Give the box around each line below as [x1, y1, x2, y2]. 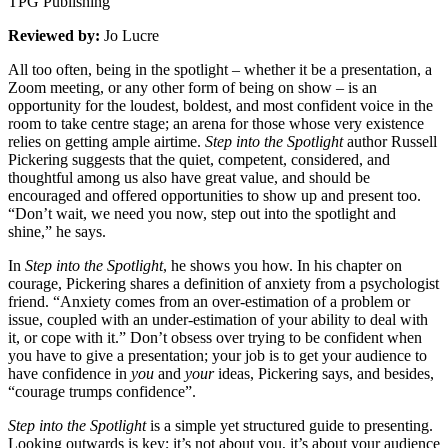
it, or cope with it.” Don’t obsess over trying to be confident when [8, 329, 422, 346]
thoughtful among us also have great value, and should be [8, 169, 370, 186]
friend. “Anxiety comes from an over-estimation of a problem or [8, 293, 410, 310]
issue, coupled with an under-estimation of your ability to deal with [8, 311, 428, 328]
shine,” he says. [8, 223, 106, 240]
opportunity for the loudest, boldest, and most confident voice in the [8, 97, 433, 114]
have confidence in [8, 365, 131, 382]
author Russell [343, 133, 437, 150]
